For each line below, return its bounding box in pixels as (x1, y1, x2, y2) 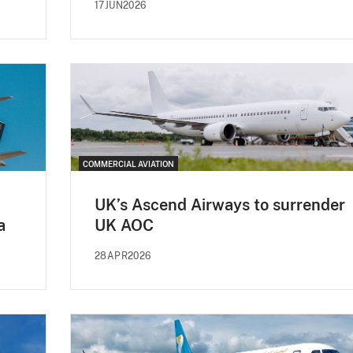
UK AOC (95, 216, 154, 236)
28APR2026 (95, 251, 151, 262)
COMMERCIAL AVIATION (83, 159, 174, 169)
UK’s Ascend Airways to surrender (95, 195, 345, 215)
